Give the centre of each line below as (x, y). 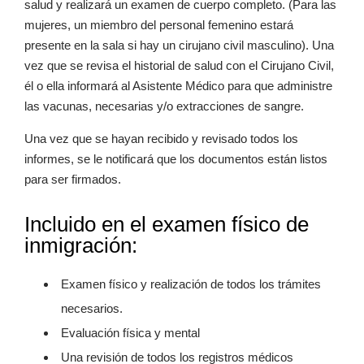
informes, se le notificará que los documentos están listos (176, 159)
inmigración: (81, 245)
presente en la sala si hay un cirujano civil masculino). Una (179, 45)
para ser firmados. (73, 179)
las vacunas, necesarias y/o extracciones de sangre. (164, 106)
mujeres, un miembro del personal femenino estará (159, 25)
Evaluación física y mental (130, 333)
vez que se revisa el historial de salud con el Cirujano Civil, (179, 65)
